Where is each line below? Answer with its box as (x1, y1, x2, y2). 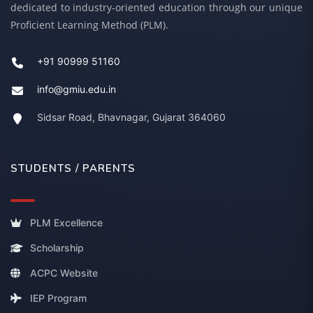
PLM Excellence (30, 217, 103, 229)
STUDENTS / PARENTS (10, 161, 136, 176)
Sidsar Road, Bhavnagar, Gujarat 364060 (37, 111, 226, 124)
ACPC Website (30, 267, 98, 279)
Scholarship (30, 242, 84, 254)
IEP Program (30, 292, 87, 305)
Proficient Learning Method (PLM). (10, 18, 168, 32)
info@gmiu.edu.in (37, 83, 116, 96)
